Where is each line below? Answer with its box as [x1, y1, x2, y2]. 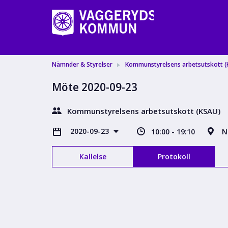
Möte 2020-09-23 [52, 80, 137, 94]
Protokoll [157, 152, 190, 161]
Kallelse [79, 152, 106, 161]
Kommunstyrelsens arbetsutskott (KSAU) [67, 106, 220, 116]
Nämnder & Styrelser [52, 60, 112, 69]
